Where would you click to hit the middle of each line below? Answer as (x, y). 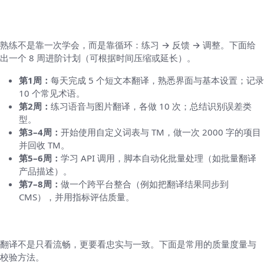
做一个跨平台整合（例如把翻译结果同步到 (145, 184)
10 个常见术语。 (52, 93)
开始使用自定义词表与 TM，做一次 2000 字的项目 (161, 132)
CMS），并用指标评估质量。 (77, 197)
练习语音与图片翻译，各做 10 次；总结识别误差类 (151, 106)
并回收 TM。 (44, 145)
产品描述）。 (45, 171)
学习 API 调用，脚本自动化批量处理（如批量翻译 (159, 158)
